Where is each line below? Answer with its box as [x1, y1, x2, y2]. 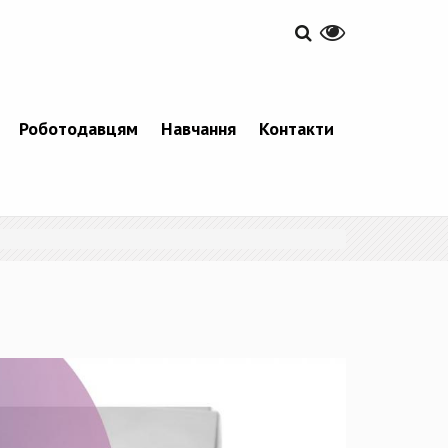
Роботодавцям [18, 117, 138, 141]
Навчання [160, 117, 236, 141]
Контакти [258, 117, 334, 141]
